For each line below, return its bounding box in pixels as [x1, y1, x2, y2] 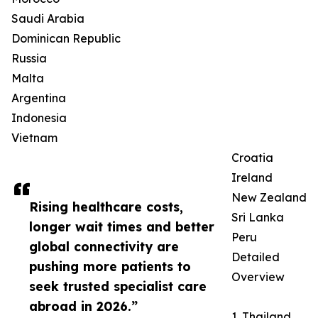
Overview [231, 270, 285, 285]
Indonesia [11, 111, 67, 126]
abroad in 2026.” [29, 298, 138, 314]
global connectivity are [29, 238, 179, 255]
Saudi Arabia [11, 11, 84, 26]
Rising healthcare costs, [29, 199, 183, 215]
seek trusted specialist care [29, 278, 207, 295]
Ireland [231, 170, 273, 185]
